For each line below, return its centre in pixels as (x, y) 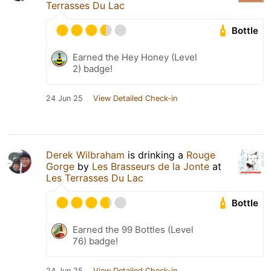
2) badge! (93, 68)
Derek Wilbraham (85, 155)
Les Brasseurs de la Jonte (151, 166)
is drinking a (155, 155)
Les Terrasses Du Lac (95, 178)
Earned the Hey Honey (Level (135, 57)
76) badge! (95, 241)
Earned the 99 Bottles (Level (133, 229)
